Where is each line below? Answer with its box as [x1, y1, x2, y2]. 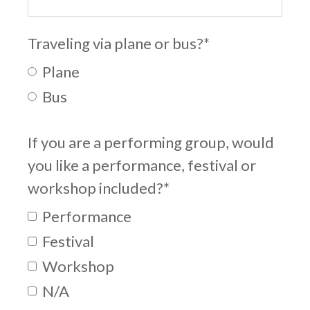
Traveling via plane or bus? [28, 34, 203, 53]
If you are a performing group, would [28, 133, 274, 152]
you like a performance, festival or [28, 156, 256, 175]
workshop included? [28, 179, 163, 198]
